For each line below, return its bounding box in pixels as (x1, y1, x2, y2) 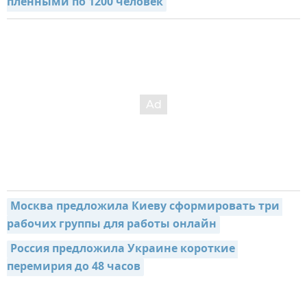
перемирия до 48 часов (7, 258, 140, 277)
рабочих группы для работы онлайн (7, 216, 217, 234)
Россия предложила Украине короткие (10, 241, 235, 259)
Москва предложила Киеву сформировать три (10, 198, 280, 217)
